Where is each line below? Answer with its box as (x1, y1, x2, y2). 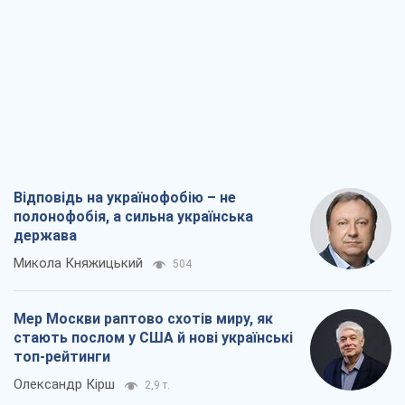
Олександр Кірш (14, 375, 115, 392)
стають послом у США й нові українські (14, 328, 293, 346)
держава (14, 226, 77, 244)
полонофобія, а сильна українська (14, 207, 253, 225)
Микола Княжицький (14, 254, 143, 271)
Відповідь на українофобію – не (14, 188, 236, 206)
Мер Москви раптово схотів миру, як (14, 309, 273, 327)
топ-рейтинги (14, 347, 110, 365)
